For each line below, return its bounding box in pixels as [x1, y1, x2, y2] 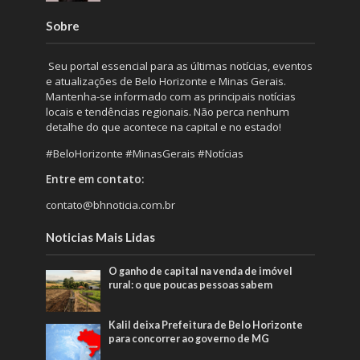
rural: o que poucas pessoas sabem [108, 279, 273, 292]
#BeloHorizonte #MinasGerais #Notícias [45, 145, 243, 161]
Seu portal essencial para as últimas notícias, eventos [45, 59, 313, 74]
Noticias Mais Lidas [45, 230, 155, 245]
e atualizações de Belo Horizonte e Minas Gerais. [45, 74, 286, 89]
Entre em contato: [45, 172, 144, 186]
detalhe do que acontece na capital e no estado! [45, 120, 281, 135]
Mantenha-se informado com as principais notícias [45, 89, 296, 104]
